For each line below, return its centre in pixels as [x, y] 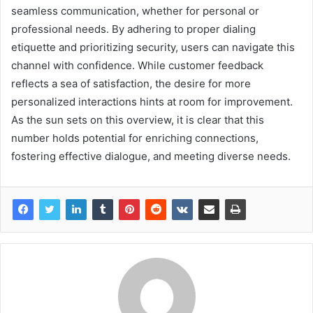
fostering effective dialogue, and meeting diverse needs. [151, 156]
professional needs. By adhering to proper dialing [133, 29]
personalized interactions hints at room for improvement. [152, 101]
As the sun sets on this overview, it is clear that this [138, 119]
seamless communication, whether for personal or [135, 10]
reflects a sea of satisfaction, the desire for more [131, 83]
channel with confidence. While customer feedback [137, 65]
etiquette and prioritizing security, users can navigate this [153, 47]
